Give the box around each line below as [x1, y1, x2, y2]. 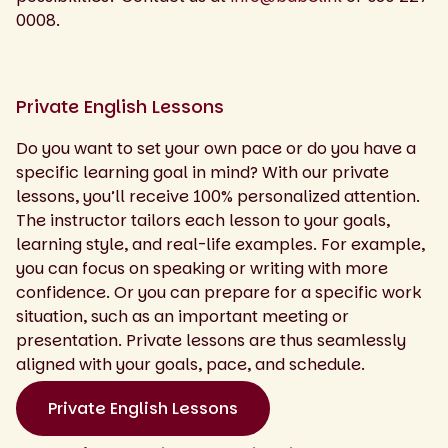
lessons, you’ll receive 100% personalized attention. [16, 184, 420, 208]
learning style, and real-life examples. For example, [16, 232, 425, 256]
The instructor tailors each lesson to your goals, [16, 208, 390, 232]
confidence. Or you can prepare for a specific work [16, 280, 421, 304]
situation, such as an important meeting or [16, 304, 349, 328]
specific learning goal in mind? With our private [16, 160, 389, 184]
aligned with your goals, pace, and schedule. [16, 352, 365, 376]
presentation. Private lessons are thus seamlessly [16, 328, 406, 352]
